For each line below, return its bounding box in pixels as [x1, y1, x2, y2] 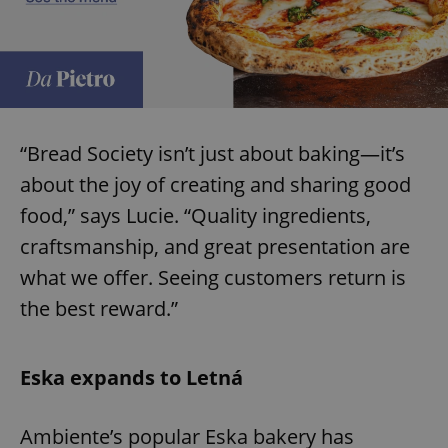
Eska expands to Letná [20, 363, 243, 391]
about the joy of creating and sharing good [20, 170, 411, 198]
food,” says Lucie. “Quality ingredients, [20, 201, 371, 229]
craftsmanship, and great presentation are [20, 232, 410, 260]
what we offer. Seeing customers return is [20, 263, 406, 291]
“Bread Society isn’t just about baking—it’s [20, 139, 405, 167]
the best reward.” [20, 294, 178, 322]
